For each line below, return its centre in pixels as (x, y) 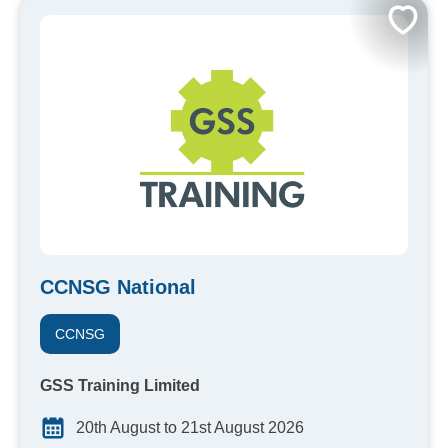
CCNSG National (118, 287)
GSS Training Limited (120, 386)
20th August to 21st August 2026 (190, 428)
